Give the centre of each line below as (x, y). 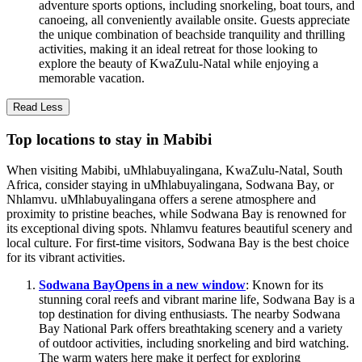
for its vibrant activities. (66, 258)
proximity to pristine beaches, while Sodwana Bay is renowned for (176, 214)
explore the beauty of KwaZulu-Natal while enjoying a (179, 63)
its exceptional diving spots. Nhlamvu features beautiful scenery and (179, 229)
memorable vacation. (92, 78)
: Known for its (284, 285)
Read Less (38, 107)
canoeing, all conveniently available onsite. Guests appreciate (194, 19)
